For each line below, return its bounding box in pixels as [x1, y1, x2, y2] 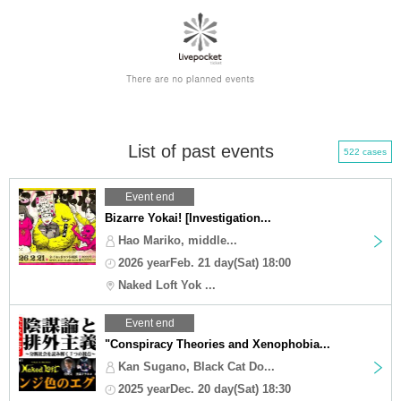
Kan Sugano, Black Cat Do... [118, 359, 275, 373]
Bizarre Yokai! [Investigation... [105, 210, 271, 225]
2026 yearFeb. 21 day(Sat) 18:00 [118, 255, 291, 269]
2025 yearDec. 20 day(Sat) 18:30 [118, 381, 291, 396]
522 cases [344, 146, 387, 157]
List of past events [127, 141, 274, 161]
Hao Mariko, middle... [118, 233, 237, 247]
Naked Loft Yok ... [118, 277, 216, 292]
